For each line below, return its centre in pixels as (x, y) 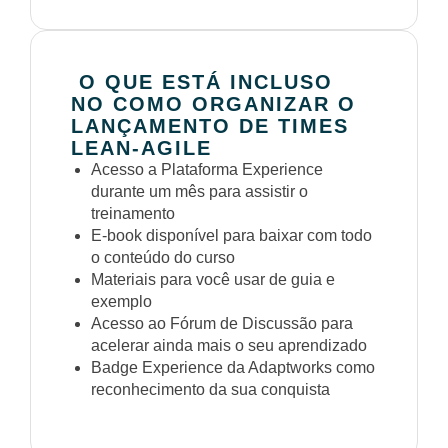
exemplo (123, 301)
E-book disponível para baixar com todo (231, 235)
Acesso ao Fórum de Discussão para (222, 323)
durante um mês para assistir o (199, 191)
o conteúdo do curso (165, 257)
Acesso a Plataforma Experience (207, 169)
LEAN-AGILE (145, 148)
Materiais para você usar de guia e (213, 279)
